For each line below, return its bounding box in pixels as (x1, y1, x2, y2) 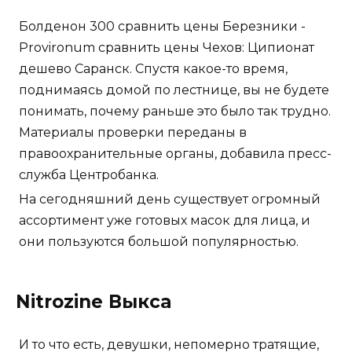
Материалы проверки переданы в (19, 125, 247, 141)
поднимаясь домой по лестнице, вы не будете (19, 82, 329, 98)
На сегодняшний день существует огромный (19, 192, 321, 207)
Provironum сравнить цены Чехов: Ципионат (19, 40, 314, 56)
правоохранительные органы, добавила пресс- (19, 146, 332, 162)
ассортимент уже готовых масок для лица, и (19, 213, 310, 229)
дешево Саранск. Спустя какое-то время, (19, 61, 288, 77)
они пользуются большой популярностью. (19, 234, 299, 250)
